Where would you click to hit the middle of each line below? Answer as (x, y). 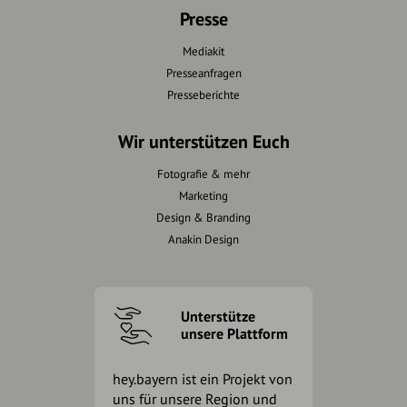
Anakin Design (203, 239)
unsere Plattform (234, 334)
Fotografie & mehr (203, 174)
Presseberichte (203, 94)
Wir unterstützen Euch (203, 141)
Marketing (203, 195)
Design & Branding (203, 217)
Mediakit (203, 51)
